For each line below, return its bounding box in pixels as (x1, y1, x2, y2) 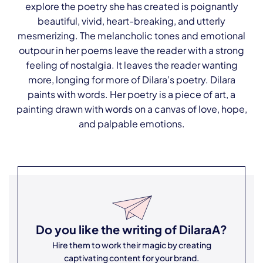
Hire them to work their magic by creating (52, 240, 211, 250)
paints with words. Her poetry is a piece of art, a (28, 88, 235, 100)
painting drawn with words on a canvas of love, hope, (16, 103, 247, 115)
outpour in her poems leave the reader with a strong (19, 44, 244, 56)
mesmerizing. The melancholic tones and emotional (18, 29, 245, 42)
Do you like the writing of (36, 222, 179, 237)
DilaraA (179, 222, 220, 237)
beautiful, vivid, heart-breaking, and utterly (38, 15, 225, 27)
